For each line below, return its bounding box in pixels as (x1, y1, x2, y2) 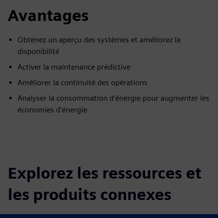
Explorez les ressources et (8, 163, 201, 182)
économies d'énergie (18, 105, 87, 114)
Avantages (8, 6, 89, 25)
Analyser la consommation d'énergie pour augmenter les (18, 93, 209, 103)
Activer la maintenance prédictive (18, 62, 130, 72)
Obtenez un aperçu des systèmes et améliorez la (18, 35, 181, 44)
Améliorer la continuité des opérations (18, 78, 147, 87)
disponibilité (18, 47, 59, 56)
